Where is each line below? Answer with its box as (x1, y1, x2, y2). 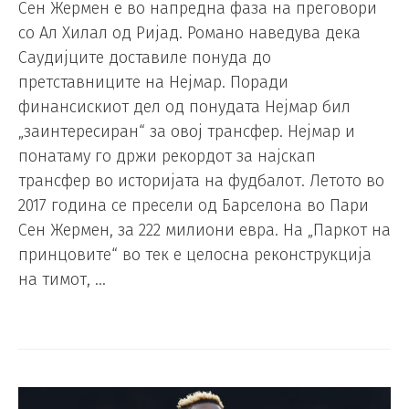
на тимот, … (18, 269, 106, 290)
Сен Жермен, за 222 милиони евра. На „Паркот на (18, 220, 391, 241)
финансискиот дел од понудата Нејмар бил (18, 97, 351, 118)
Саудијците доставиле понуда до (18, 47, 271, 68)
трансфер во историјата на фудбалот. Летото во (18, 171, 384, 192)
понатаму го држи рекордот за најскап (18, 146, 316, 167)
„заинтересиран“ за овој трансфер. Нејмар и (18, 121, 355, 142)
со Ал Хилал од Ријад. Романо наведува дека (18, 23, 361, 44)
